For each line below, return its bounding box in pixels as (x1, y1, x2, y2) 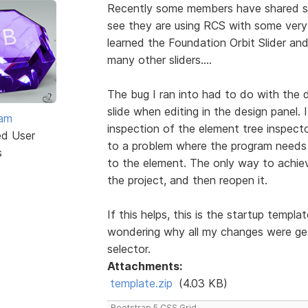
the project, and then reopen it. (107, 173, 267, 187)
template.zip (109, 276, 173, 290)
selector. (107, 241, 151, 256)
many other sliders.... (107, 52, 212, 67)
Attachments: (107, 258, 182, 273)
